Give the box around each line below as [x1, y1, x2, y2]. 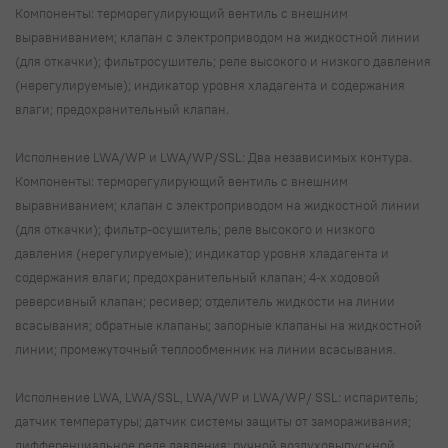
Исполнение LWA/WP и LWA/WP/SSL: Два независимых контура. [15, 148, 412, 165]
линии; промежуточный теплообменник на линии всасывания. [15, 340, 399, 357]
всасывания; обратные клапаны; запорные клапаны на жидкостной [15, 316, 422, 333]
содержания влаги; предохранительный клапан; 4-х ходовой [15, 268, 380, 285]
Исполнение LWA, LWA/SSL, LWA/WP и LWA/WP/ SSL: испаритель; [15, 388, 418, 405]
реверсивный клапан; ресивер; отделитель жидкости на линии [15, 292, 395, 309]
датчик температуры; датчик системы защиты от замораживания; [15, 412, 411, 429]
